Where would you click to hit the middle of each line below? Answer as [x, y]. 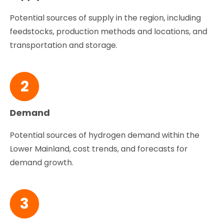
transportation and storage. [65, 45]
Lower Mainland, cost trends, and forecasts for [99, 149]
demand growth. [42, 162]
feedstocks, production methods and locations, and [109, 31]
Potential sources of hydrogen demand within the [105, 135]
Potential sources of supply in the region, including [106, 18]
